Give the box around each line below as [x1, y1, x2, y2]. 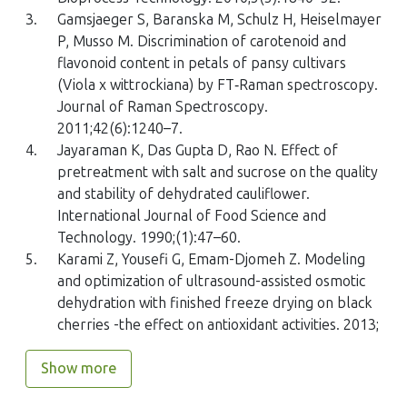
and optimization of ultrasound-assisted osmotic [57, 273, 365, 291]
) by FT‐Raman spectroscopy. [189, 76, 378, 94]
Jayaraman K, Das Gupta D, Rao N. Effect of [57, 142, 338, 160]
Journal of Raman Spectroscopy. [57, 98, 268, 116]
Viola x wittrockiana [63, 76, 189, 94]
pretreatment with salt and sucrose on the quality [57, 164, 378, 182]
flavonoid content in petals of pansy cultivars [57, 55, 346, 73]
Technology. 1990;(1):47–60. [57, 229, 241, 247]
